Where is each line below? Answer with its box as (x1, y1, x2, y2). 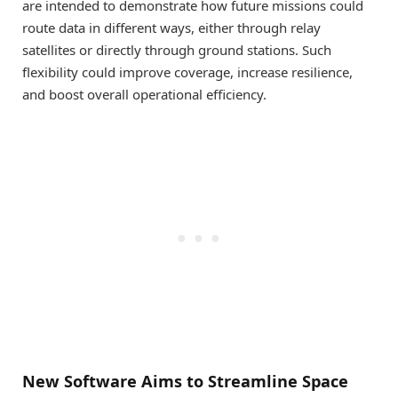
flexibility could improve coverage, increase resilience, (22, 62, 353, 81)
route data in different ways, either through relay (22, 18, 321, 36)
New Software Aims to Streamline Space (22, 370, 348, 393)
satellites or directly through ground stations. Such (22, 40, 331, 59)
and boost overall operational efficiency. (22, 84, 267, 103)
